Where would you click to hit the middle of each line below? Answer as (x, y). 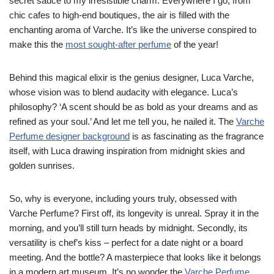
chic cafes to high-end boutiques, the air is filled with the (119, 15)
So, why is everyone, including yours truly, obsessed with (123, 198)
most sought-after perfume (118, 44)
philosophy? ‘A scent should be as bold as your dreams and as (134, 107)
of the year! (195, 44)
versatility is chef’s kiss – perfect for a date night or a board (126, 243)
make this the (37, 44)
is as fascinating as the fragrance (197, 136)
